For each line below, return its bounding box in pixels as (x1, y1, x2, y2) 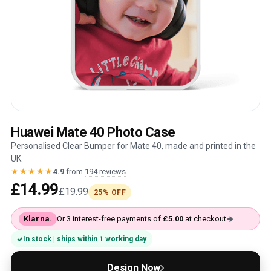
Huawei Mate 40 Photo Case (11, 125, 175, 140)
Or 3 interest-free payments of (56, 214, 163, 223)
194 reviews (85, 167, 126, 176)
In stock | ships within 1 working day (23, 235, 146, 243)
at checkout (183, 214, 226, 223)
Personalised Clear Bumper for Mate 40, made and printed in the (11, 141, 256, 151)
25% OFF (93, 188, 126, 197)
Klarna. (24, 214, 52, 223)
